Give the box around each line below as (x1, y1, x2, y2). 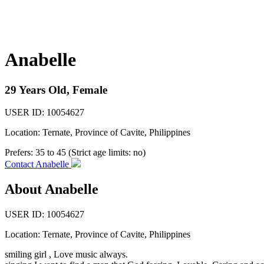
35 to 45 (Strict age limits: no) (35, 147, 146, 158)
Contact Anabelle (5, 159, 71, 170)
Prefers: (5, 147, 35, 158)
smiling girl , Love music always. (5, 249, 128, 260)
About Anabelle (5, 181, 98, 197)
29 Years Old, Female (5, 83, 107, 96)
